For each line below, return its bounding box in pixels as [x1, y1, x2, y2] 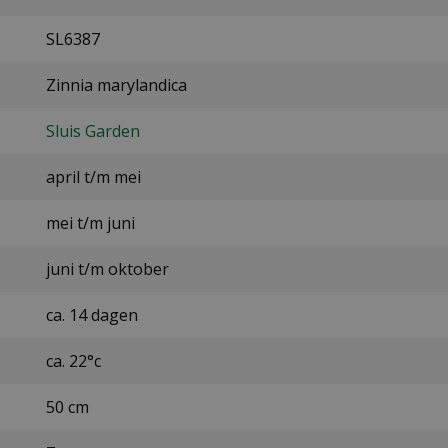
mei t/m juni [45, 212, 135, 235]
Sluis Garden [45, 120, 140, 143]
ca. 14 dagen [45, 304, 138, 327]
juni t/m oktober [45, 258, 169, 281]
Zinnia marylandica [45, 74, 187, 97]
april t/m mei [45, 166, 141, 189]
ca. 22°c [45, 350, 101, 373]
